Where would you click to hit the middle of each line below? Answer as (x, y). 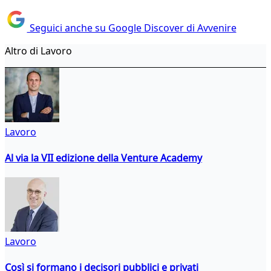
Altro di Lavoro (38, 51)
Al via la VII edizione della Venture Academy (103, 158)
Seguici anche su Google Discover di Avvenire (132, 28)
